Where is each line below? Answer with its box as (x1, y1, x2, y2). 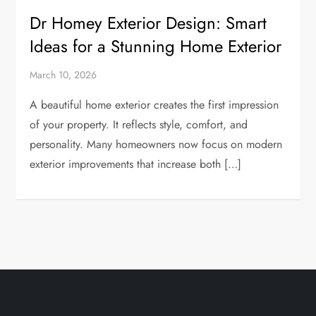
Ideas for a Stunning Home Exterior (30, 33, 282, 59)
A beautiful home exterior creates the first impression (30, 96, 279, 113)
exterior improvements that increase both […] (30, 155, 242, 172)
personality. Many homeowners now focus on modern (30, 135, 283, 152)
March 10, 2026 (30, 67, 97, 82)
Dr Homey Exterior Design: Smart (30, 10, 267, 35)
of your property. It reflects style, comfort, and (30, 116, 248, 133)
